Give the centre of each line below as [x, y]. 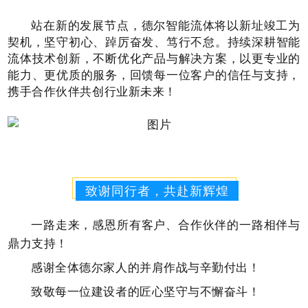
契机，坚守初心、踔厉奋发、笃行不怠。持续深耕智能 [154, 41]
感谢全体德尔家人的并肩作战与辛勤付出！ [146, 267]
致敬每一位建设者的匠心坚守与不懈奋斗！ [146, 291]
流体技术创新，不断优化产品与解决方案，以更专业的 [154, 58]
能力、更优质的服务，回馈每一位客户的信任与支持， [154, 74]
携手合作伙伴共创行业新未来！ [92, 91]
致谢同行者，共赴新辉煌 [157, 190]
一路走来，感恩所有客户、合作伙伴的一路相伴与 [166, 224]
